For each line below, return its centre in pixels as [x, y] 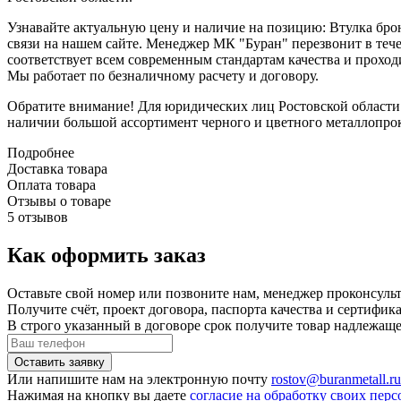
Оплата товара [51, 184]
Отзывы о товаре [59, 200]
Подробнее [41, 152]
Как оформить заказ [107, 255]
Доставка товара [57, 168]
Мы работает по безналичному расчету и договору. [163, 75]
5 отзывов [38, 217]
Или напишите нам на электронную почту [139, 379]
